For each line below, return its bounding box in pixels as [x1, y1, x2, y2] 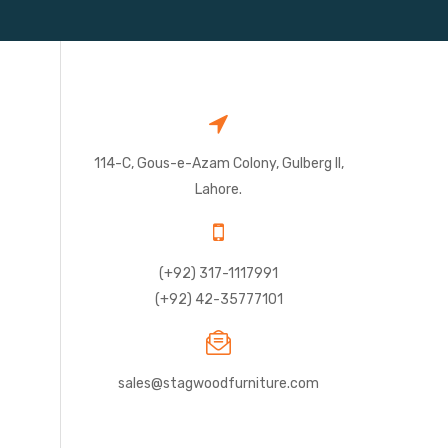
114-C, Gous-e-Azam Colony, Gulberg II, [93, 155, 344, 172]
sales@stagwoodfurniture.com [118, 375, 319, 392]
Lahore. [195, 181, 242, 198]
